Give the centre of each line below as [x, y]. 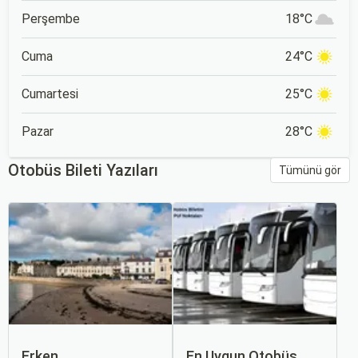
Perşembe [51, 19]
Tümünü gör [310, 170]
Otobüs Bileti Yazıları [83, 170]
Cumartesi [50, 94]
